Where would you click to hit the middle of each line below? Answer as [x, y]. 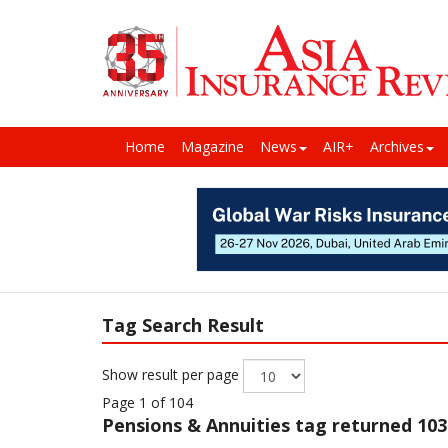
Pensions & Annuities [198, 425]
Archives [397, 147]
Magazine [212, 147]
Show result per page [172, 374]
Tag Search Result [183, 325]
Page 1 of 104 [147, 403]
